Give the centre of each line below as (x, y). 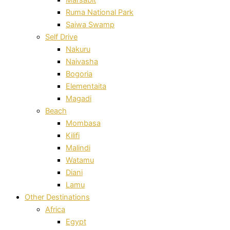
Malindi (78, 148)
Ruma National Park (100, 12)
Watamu (80, 160)
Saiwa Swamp (90, 24)
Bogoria (79, 74)
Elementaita (86, 86)
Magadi (79, 98)
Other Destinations (57, 197)
